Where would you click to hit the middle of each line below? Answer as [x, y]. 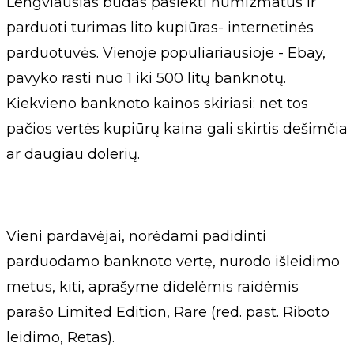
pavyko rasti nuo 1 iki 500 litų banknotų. [146, 79]
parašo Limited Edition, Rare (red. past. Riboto [168, 313]
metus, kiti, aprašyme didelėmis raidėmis [153, 287]
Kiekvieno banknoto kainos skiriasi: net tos [157, 104]
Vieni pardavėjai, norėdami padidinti [136, 237]
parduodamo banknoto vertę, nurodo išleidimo [173, 262]
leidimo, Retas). [60, 338]
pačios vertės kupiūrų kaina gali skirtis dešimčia [177, 129]
